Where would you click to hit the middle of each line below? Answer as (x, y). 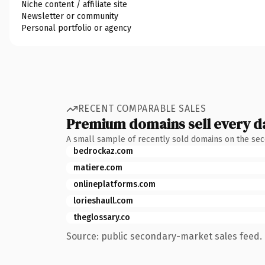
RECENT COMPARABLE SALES (142, 109)
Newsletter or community (70, 16)
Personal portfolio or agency (76, 28)
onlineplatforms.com (114, 184)
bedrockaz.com (103, 151)
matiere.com (98, 167)
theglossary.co (102, 217)
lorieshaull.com (103, 201)
